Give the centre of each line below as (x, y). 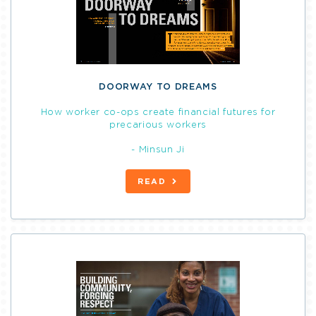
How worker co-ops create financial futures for (158, 113)
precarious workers (158, 126)
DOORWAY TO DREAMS (158, 87)
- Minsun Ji (158, 150)
